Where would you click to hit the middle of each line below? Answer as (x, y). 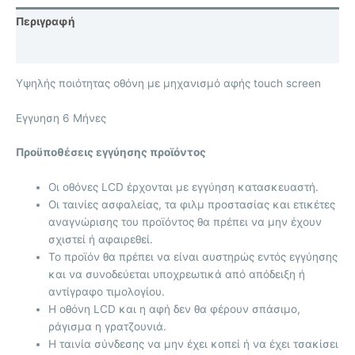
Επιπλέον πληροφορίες (79, 50)
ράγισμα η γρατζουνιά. (108, 327)
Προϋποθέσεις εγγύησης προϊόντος (111, 153)
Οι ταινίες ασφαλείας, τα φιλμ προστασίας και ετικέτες (192, 205)
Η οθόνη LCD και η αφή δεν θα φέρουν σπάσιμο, (175, 309)
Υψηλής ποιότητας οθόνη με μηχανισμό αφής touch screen (168, 83)
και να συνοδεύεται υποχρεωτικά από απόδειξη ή (177, 275)
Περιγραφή (46, 21)
